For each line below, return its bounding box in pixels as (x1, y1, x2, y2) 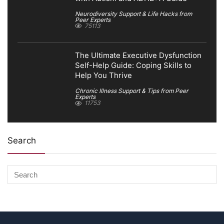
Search (7, 135, 36, 146)
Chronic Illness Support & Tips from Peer (75, 87, 188, 95)
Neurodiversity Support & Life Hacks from (75, 9, 192, 17)
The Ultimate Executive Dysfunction (75, 51, 201, 60)
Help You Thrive (75, 71, 132, 80)
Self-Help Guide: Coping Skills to (75, 61, 191, 70)
